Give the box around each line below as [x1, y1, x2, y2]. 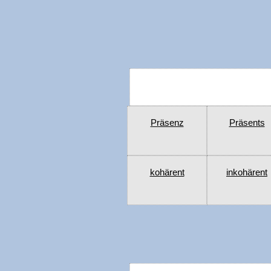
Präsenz [150, 117, 184, 128]
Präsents [229, 117, 265, 128]
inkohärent [226, 167, 267, 178]
